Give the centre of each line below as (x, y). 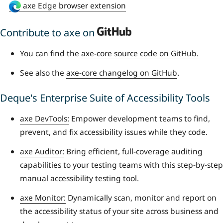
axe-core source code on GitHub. (140, 54)
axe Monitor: (43, 197)
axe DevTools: (45, 118)
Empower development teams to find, (140, 118)
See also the (43, 73)
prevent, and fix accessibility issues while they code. (114, 132)
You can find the (51, 54)
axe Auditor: (42, 151)
